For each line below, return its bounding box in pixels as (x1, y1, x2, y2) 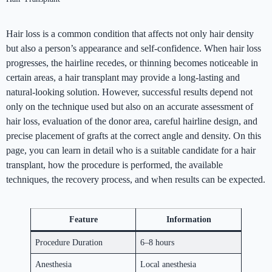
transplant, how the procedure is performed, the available (6, 160, 223, 171)
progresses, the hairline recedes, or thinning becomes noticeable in (6, 58, 258, 69)
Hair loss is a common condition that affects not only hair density (6, 29, 254, 39)
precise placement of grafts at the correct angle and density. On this (6, 131, 261, 141)
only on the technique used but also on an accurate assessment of (6, 101, 253, 112)
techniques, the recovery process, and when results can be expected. (6, 174, 265, 185)
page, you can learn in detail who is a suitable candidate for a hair (6, 145, 256, 156)
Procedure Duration (35, 237, 103, 248)
